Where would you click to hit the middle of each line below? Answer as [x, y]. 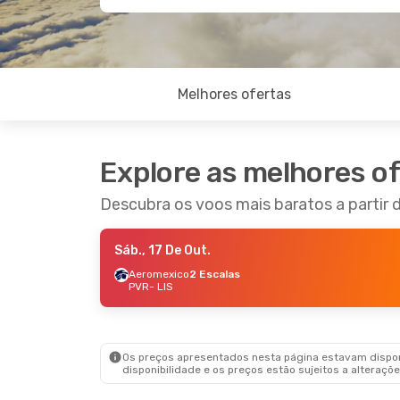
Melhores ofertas [234, 94]
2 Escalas [215, 274]
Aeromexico [159, 274]
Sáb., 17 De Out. [162, 250]
